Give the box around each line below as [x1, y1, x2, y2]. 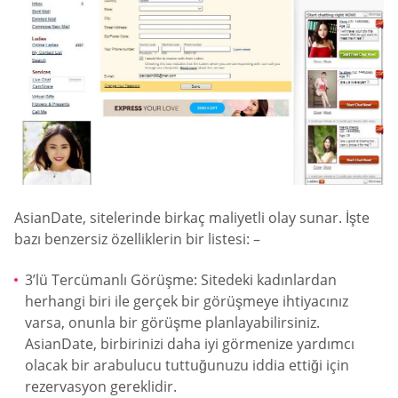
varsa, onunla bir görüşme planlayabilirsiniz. [25, 312, 320, 332]
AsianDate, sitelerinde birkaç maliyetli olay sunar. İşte [14, 208, 370, 228]
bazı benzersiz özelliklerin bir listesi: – [14, 229, 260, 250]
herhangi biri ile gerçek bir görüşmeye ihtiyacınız [25, 291, 348, 311]
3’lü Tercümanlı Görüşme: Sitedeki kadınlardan [25, 269, 337, 290]
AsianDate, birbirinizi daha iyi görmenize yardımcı [25, 333, 354, 354]
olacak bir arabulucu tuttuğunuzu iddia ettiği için [25, 354, 349, 375]
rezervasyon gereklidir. [25, 376, 177, 396]
